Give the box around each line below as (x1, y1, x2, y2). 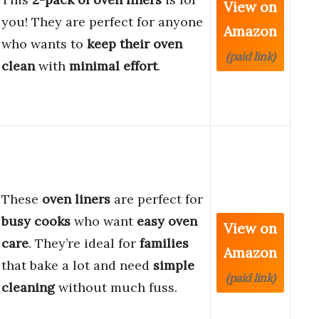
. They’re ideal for (28, 235, 140, 252)
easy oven (137, 213, 197, 230)
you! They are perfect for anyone (1, 14, 203, 31)
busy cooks (1, 213, 70, 230)
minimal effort (69, 58, 157, 75)
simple (153, 257, 194, 274)
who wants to (1, 36, 87, 53)
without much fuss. (55, 279, 177, 296)
